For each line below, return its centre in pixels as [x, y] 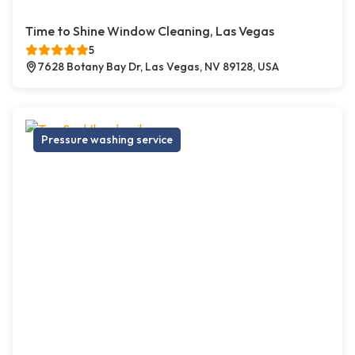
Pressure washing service [107, 140]
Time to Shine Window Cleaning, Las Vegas [150, 31]
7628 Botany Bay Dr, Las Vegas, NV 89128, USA [158, 67]
